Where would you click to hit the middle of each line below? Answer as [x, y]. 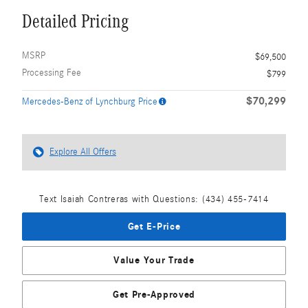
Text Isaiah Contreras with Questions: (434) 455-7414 [154, 199]
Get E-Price [154, 226]
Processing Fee [52, 73]
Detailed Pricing [75, 21]
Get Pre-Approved [154, 294]
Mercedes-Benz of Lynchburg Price [90, 101]
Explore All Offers [83, 152]
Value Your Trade [154, 261]
